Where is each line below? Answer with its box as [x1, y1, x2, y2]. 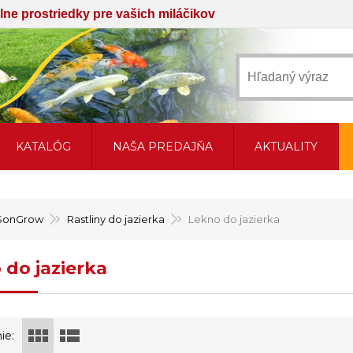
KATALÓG [16, 139, 71, 154]
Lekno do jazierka [188, 213, 280, 225]
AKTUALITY [255, 139, 318, 154]
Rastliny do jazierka [67, 213, 165, 225]
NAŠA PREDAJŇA [113, 139, 213, 154]
